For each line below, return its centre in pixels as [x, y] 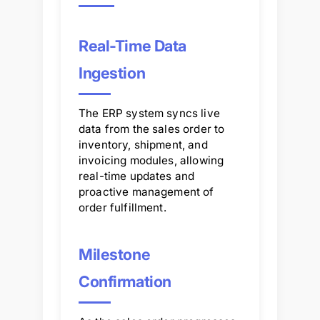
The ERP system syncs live [149, 113]
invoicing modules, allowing [151, 160]
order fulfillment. [122, 207]
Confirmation [125, 281]
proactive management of [146, 191]
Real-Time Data [132, 45]
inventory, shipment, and [143, 144]
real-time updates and [137, 176]
